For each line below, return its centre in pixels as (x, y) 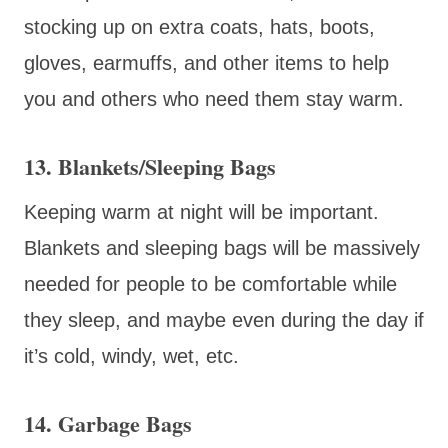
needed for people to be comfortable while (210, 283)
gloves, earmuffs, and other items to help (206, 62)
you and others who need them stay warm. (223, 98)
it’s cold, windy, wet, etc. (131, 355)
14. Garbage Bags (108, 423)
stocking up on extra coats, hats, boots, (199, 26)
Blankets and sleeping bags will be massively (222, 247)
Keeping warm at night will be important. (201, 211)
